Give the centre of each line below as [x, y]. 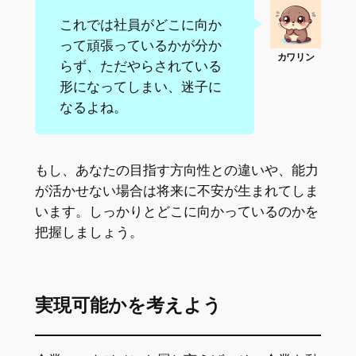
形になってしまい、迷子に [140, 86]
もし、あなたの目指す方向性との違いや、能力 [176, 170]
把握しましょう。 [89, 232]
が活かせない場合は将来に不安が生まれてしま [176, 190]
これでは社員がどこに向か [140, 24]
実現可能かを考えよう [128, 305]
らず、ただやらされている [140, 66]
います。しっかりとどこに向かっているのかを [176, 211]
